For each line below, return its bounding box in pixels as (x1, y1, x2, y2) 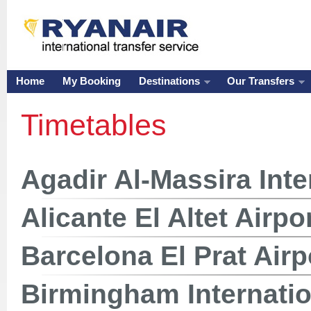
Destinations (139, 76, 200, 87)
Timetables (21, 108, 167, 142)
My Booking (62, 76, 121, 87)
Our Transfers (227, 76, 295, 87)
